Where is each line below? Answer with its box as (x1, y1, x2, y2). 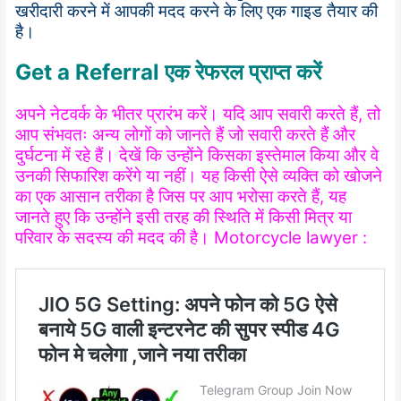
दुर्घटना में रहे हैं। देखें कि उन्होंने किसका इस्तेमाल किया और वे (15, 145, 380, 166)
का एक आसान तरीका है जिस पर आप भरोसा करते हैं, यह (15, 186, 347, 208)
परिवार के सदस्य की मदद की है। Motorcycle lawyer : (15, 227, 368, 249)
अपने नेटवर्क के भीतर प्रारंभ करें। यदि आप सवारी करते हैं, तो (15, 104, 381, 125)
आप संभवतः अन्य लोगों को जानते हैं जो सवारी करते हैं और (15, 124, 356, 146)
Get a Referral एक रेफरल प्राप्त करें (15, 59, 322, 86)
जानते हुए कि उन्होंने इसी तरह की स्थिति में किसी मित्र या (15, 207, 353, 228)
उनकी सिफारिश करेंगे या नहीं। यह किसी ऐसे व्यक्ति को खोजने (15, 166, 383, 187)
